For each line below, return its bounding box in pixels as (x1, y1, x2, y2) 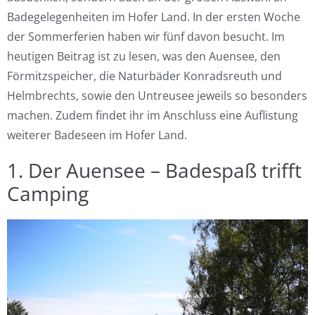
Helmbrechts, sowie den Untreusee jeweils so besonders (7, 88, 307, 103)
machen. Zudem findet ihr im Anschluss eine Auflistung (7, 108, 298, 123)
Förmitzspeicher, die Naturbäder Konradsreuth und (7, 68, 282, 84)
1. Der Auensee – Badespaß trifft (7, 157, 302, 184)
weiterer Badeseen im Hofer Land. (7, 127, 187, 143)
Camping (7, 180, 89, 207)
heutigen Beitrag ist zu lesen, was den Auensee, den (7, 49, 281, 64)
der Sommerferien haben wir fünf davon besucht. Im (7, 29, 285, 44)
